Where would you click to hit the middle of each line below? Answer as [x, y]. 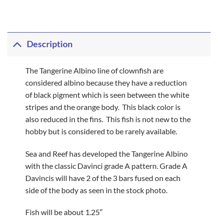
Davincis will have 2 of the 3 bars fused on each [103, 178]
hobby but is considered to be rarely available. [101, 131]
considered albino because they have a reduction [106, 82]
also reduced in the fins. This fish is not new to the [108, 119]
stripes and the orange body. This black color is [103, 107]
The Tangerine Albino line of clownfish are [94, 70]
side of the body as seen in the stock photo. [96, 190]
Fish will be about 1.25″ [64, 212]
